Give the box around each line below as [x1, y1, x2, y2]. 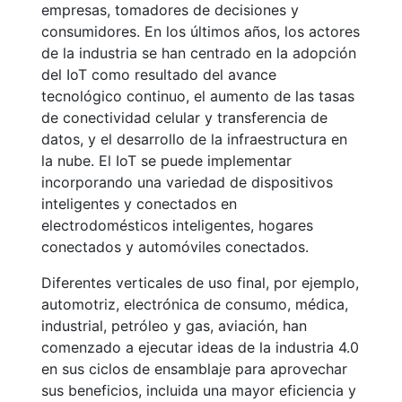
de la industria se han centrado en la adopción [41, 44, 356, 62]
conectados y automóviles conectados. [41, 238, 309, 256]
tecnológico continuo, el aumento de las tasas [41, 87, 354, 105]
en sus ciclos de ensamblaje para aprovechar [41, 360, 347, 378]
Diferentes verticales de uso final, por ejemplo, [41, 274, 359, 292]
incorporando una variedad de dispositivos [41, 173, 333, 191]
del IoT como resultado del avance [41, 66, 276, 83]
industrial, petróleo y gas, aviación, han [41, 317, 307, 335]
